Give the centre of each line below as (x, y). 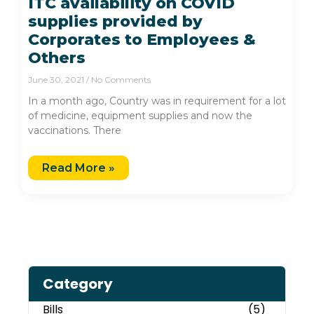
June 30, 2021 (57, 80)
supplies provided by (115, 22)
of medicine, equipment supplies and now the (140, 116)
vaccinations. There (75, 131)
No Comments (120, 80)
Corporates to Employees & (142, 40)
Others (57, 58)
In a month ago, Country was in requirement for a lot (157, 101)
